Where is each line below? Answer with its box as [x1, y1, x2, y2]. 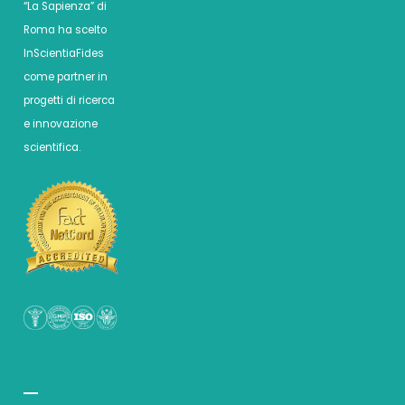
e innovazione [24, 117, 99, 132]
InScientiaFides [24, 46, 105, 61]
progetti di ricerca [24, 93, 116, 108]
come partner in [24, 70, 108, 85]
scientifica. [24, 140, 81, 155]
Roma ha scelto [24, 23, 108, 38]
